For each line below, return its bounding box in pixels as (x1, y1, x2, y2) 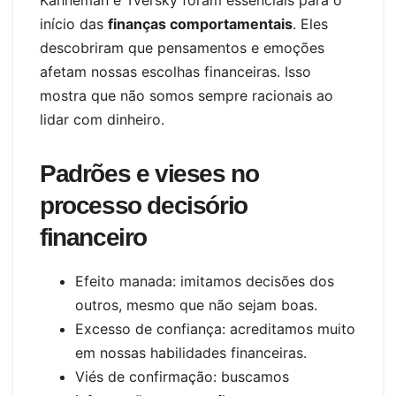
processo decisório (40, 191, 247, 219)
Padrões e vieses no (40, 159, 259, 187)
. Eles (293, 14, 328, 33)
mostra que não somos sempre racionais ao (40, 86, 333, 104)
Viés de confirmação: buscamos (75, 367, 289, 385)
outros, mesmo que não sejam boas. (75, 295, 317, 314)
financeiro (40, 223, 147, 251)
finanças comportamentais (108, 14, 293, 33)
